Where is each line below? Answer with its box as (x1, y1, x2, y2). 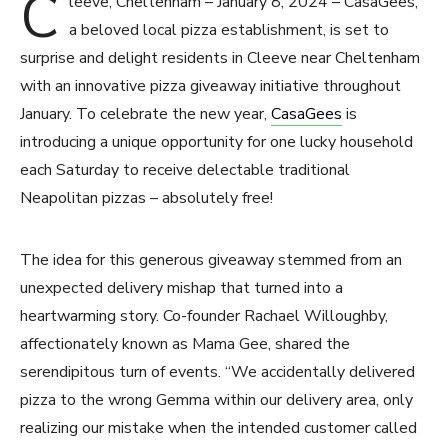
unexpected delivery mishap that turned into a (20, 276, 343, 299)
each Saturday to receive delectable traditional (20, 158, 350, 181)
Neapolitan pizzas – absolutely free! (20, 186, 273, 209)
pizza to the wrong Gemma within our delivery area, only (20, 388, 413, 411)
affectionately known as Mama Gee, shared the (20, 332, 350, 355)
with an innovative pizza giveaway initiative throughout (20, 74, 401, 97)
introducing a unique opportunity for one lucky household (20, 130, 413, 153)
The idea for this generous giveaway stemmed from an (20, 248, 402, 271)
